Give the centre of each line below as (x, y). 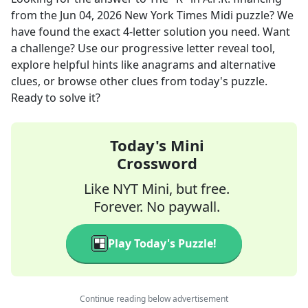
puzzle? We (263, 15)
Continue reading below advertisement (154, 299)
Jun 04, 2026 (91, 15)
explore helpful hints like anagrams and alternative (143, 65)
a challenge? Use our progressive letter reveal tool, (143, 48)
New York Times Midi (179, 15)
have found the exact (67, 32)
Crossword (157, 163)
